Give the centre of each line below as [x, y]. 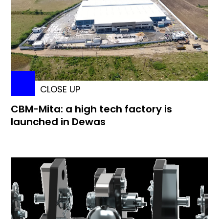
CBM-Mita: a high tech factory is [92, 109]
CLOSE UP [60, 89]
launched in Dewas [58, 122]
